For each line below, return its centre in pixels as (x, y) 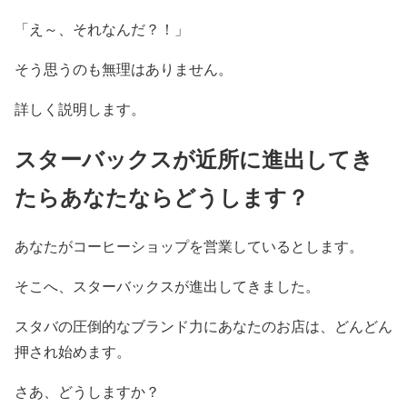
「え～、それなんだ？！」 (102, 28)
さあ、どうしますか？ (87, 392)
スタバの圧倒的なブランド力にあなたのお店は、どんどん (203, 326)
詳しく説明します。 (80, 108)
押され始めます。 (73, 352)
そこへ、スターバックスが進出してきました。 (167, 286)
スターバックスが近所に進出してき (194, 158)
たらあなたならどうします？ (162, 196)
